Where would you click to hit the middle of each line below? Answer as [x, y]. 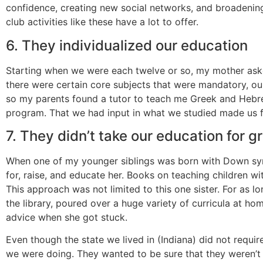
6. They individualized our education [127, 45]
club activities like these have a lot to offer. [102, 22]
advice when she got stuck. [67, 218]
